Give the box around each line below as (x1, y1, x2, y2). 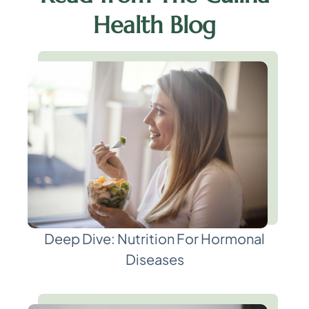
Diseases (125, 250, 184, 268)
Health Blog (93, 10, 216, 40)
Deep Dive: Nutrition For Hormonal (44, 229, 265, 247)
